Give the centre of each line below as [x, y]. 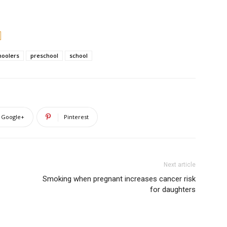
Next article [180, 165]
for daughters [173, 190]
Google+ [13, 117]
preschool [44, 55]
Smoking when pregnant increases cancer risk [119, 179]
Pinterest [76, 117]
